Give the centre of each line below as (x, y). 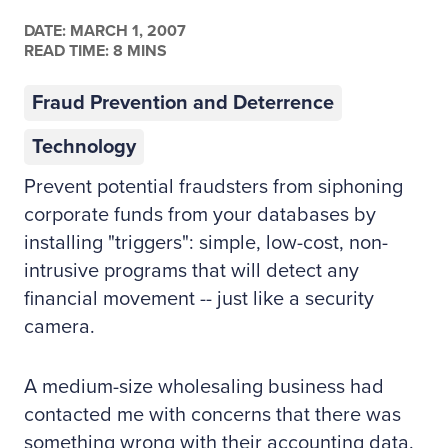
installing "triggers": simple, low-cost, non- (206, 243)
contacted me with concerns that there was (212, 415)
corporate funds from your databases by (200, 215)
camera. (59, 327)
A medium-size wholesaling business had (204, 387)
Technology (84, 147)
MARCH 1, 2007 (126, 31)
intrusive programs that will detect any (191, 271)
